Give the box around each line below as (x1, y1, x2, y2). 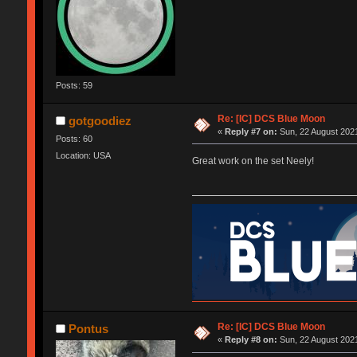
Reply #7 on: (225, 126, 278, 136)
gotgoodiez (69, 113, 132, 127)
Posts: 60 (55, 133, 92, 143)
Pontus (69, 322, 109, 336)
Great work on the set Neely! (191, 155, 314, 167)
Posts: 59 (55, 80, 92, 90)
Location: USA (55, 151, 111, 161)
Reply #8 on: (225, 335, 278, 345)
